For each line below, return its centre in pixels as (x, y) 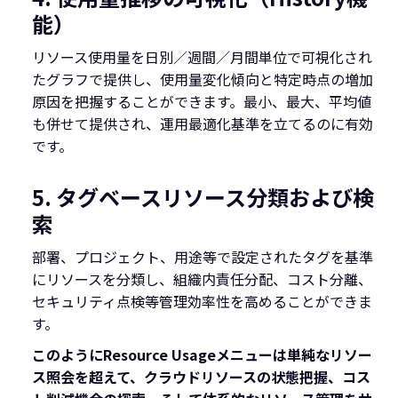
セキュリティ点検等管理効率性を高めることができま (202, 301)
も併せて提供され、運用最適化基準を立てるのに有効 (203, 123)
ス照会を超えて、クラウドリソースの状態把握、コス (201, 377)
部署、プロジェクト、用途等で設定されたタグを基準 (203, 257)
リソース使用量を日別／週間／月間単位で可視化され (202, 57)
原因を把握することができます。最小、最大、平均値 (202, 101)
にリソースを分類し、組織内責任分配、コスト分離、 (202, 279)
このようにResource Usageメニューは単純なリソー (202, 354)
